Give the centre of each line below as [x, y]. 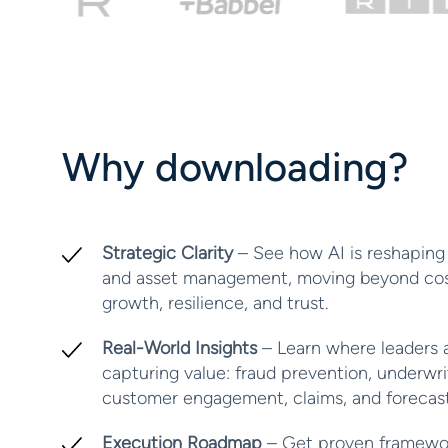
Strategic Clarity [167, 253]
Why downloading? [235, 167]
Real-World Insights [179, 348]
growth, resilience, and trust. [215, 303]
